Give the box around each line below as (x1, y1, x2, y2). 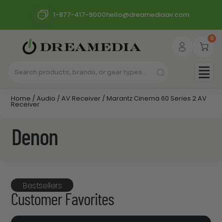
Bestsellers (23, 179, 62, 191)
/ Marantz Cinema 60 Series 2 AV (101, 94, 207, 103)
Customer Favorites (11, 192, 114, 209)
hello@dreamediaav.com (106, 10, 189, 19)
